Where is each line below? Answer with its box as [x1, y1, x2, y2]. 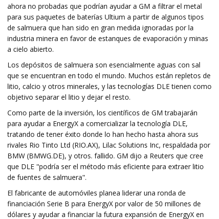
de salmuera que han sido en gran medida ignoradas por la [7, 23, 194, 32]
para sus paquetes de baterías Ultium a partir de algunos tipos [7, 12, 204, 22]
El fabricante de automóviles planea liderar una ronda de [7, 188, 186, 197]
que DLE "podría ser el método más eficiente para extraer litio [7, 162, 204, 171]
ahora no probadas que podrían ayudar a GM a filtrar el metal [7, 1, 202, 11]
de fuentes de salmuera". [7, 173, 87, 182]
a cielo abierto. [7, 44, 54, 54]
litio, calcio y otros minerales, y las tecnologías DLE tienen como [7, 82, 212, 91]
